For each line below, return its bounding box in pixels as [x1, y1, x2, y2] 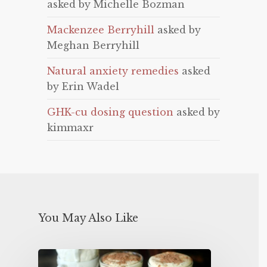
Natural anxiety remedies [47, 65, 179, 77]
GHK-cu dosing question [47, 106, 173, 118]
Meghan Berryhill [47, 39, 139, 51]
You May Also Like [38, 212, 138, 225]
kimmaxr [47, 122, 94, 133]
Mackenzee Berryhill [47, 24, 154, 36]
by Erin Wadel [47, 80, 119, 92]
